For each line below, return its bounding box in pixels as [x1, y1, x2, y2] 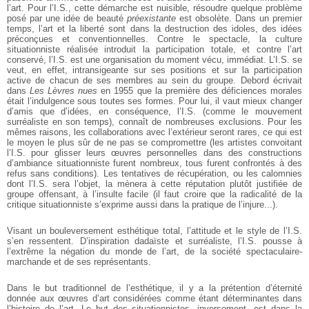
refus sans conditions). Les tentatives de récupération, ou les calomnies [7, 168, 302, 179]
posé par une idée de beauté [7, 12, 127, 23]
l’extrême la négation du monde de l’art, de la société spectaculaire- [7, 246, 302, 257]
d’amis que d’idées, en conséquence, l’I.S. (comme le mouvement [7, 106, 302, 117]
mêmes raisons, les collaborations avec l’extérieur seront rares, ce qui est [7, 126, 302, 137]
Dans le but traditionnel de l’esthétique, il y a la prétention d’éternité [7, 282, 302, 293]
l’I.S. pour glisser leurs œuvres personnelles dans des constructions [7, 147, 302, 158]
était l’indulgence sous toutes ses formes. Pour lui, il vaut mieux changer [7, 95, 302, 106]
